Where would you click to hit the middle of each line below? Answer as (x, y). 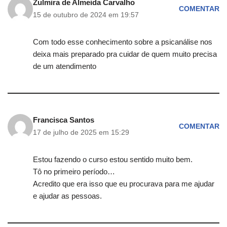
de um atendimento (65, 66)
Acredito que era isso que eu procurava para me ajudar (124, 184)
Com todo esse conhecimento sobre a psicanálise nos (123, 42)
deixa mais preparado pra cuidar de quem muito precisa (125, 54)
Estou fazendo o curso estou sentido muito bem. (113, 160)
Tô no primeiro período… (74, 172)
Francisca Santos (64, 120)
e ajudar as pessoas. (67, 196)
